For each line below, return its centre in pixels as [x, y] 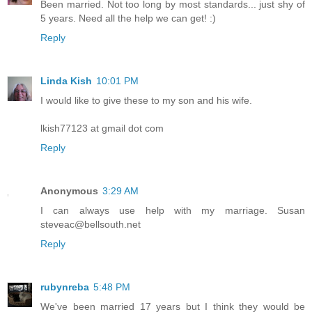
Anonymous [69, 191]
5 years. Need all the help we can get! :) [128, 18]
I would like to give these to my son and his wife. [146, 101]
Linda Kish [66, 81]
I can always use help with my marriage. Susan [173, 211]
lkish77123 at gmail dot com [102, 128]
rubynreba [65, 287]
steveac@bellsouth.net [91, 225]
